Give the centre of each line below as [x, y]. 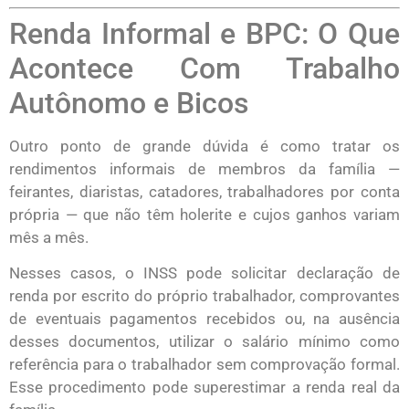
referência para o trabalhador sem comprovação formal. [204, 365]
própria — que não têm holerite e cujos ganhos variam [204, 215]
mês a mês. [49, 238]
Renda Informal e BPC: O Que [204, 34]
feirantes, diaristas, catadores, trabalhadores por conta [204, 192]
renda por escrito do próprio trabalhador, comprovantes [204, 296]
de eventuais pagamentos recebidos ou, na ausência [204, 319]
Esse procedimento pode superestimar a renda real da [204, 388]
